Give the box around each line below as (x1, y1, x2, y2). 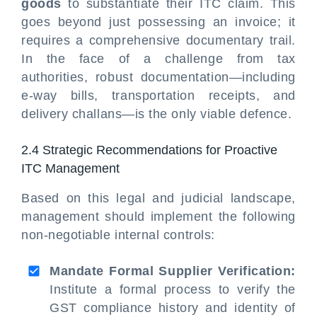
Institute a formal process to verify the (50, 282, 296, 296)
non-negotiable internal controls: (21, 228, 215, 242)
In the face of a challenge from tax (21, 52, 296, 66)
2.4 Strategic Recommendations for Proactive (21, 143, 277, 157)
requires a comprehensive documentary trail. (21, 33, 296, 47)
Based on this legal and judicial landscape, (21, 191, 296, 205)
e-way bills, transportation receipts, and (21, 88, 296, 103)
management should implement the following (21, 209, 296, 224)
